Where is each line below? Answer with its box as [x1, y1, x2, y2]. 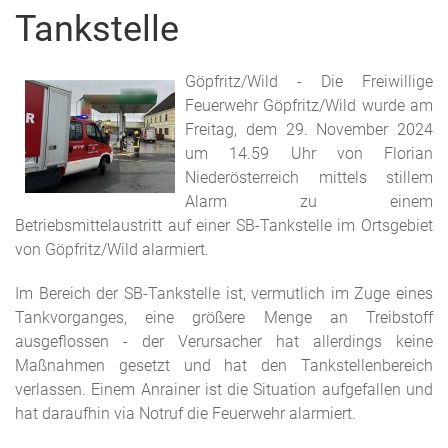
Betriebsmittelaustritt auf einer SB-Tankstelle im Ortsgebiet [15, 216, 433, 235]
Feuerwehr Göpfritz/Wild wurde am [185, 96, 433, 115]
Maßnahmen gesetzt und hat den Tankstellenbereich [15, 356, 433, 375]
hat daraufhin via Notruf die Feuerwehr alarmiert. [15, 404, 356, 423]
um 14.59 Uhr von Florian [185, 144, 433, 163]
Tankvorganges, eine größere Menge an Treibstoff [15, 308, 433, 327]
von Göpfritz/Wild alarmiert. [15, 240, 209, 259]
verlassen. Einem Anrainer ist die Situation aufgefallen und [15, 380, 433, 399]
